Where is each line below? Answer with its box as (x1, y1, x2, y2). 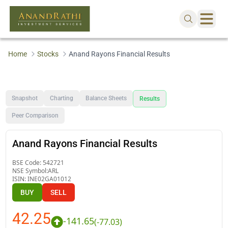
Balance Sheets (85, 94, 127, 102)
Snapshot (12, 94, 38, 102)
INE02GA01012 (27, 174, 72, 183)
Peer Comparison (12, 111, 59, 119)
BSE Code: (12, 158, 43, 167)
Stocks (37, 50, 59, 58)
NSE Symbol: (12, 166, 48, 175)
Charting (50, 94, 74, 102)
